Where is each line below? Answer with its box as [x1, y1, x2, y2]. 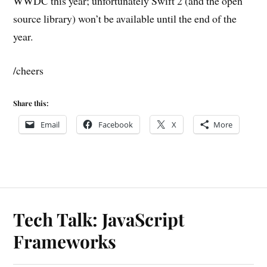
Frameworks [13, 229, 117, 253]
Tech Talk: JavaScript [13, 207, 185, 231]
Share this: [13, 98, 49, 108]
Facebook [98, 119, 133, 131]
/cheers [13, 63, 44, 77]
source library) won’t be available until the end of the [13, 11, 237, 26]
